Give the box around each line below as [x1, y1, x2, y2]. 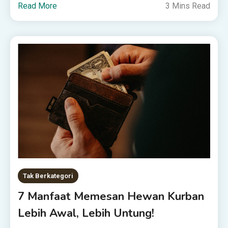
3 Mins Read [165, 1, 210, 11]
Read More [18, 1, 58, 11]
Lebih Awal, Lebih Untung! [18, 206, 155, 221]
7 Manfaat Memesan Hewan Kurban [18, 189, 205, 205]
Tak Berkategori [23, 172, 74, 180]
